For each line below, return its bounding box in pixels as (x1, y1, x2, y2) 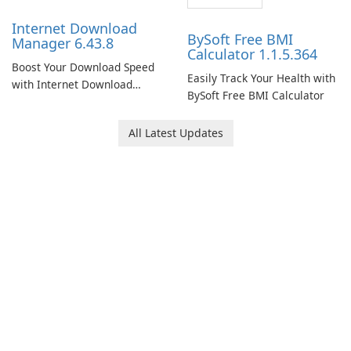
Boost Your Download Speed (12, 60, 154, 74)
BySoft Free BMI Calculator (187, 88, 324, 103)
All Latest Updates (128, 125, 223, 140)
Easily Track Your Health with (187, 71, 335, 85)
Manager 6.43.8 (12, 34, 114, 52)
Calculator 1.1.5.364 (187, 45, 317, 63)
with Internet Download (12, 77, 132, 92)
